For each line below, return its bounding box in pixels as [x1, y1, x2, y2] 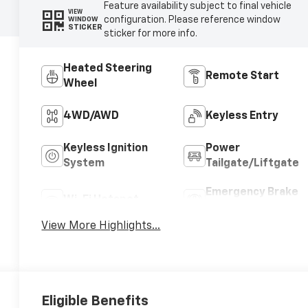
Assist [205, 201, 240, 213]
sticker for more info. [103, 28, 197, 38]
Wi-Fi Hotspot [63, 194, 140, 206]
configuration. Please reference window [103, 14, 280, 25]
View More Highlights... [41, 221, 161, 232]
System [63, 157, 105, 169]
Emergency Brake [205, 186, 298, 198]
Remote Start [205, 70, 279, 82]
